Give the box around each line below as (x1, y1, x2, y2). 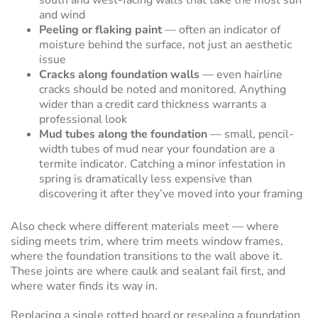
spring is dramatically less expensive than (39, 171, 252, 187)
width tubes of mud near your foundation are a (39, 141, 275, 157)
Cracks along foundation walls (39, 67, 199, 82)
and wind (39, 7, 85, 23)
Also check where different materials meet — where (11, 219, 279, 234)
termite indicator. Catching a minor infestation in (39, 156, 285, 172)
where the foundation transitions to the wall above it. (11, 248, 283, 264)
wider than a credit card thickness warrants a (39, 97, 266, 112)
